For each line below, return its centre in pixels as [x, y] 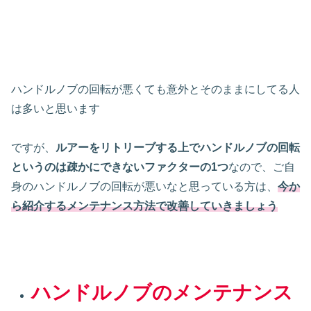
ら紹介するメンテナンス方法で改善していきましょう [144, 206]
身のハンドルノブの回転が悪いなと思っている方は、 [144, 187]
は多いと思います [56, 108]
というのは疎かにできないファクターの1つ [120, 167]
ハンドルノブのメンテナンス [162, 293]
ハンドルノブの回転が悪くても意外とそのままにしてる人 [155, 89]
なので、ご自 [262, 167]
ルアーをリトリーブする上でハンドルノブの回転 [178, 148]
